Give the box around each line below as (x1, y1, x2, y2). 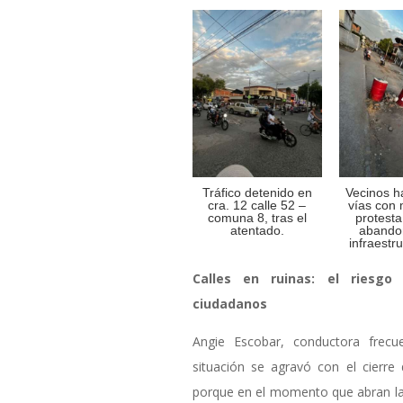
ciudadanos (192, 295, 267, 313)
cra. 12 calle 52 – (208, 198, 307, 213)
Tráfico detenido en (201, 185, 312, 201)
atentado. (229, 223, 284, 238)
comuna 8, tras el (207, 210, 307, 226)
